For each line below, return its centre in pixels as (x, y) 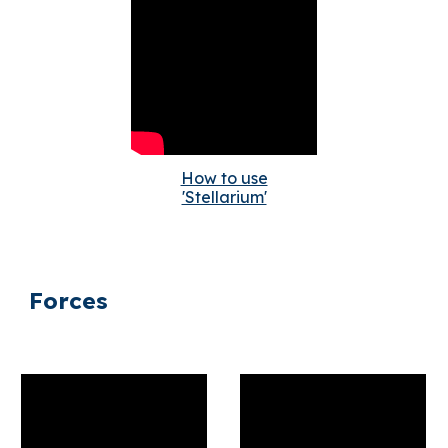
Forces (69, 300)
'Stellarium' (224, 196)
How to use (224, 177)
